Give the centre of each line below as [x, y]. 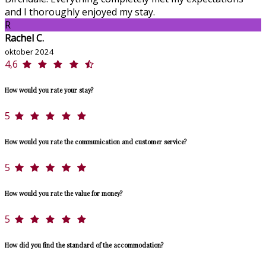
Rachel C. [24, 38]
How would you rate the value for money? [64, 194]
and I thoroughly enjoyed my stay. [80, 12]
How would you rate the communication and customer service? [96, 142]
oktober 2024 [29, 52]
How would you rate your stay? [49, 90]
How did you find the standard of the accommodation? [84, 245]
